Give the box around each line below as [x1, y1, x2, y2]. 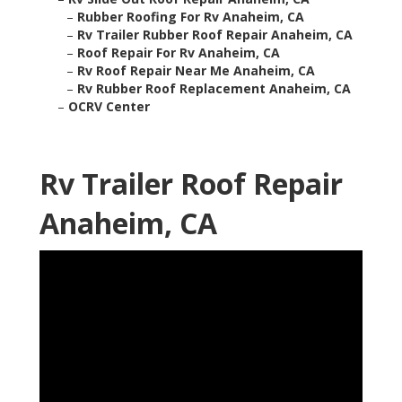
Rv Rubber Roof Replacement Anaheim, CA [77, 80, 351, 98]
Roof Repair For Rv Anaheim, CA [77, 44, 280, 62]
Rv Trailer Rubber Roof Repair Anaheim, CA [77, 26, 353, 44]
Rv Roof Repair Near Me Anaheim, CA [77, 62, 315, 80]
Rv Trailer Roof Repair [39, 164, 343, 204]
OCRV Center [68, 98, 150, 116]
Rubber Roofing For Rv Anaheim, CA [77, 8, 304, 26]
